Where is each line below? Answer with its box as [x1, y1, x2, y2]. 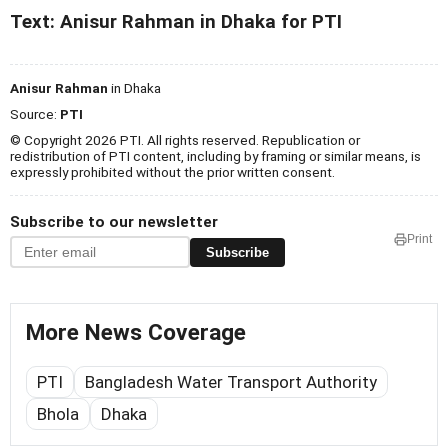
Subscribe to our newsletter [10, 213, 218, 232]
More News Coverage [26, 319, 246, 347]
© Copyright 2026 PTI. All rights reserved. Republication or [10, 132, 360, 149]
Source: [10, 106, 60, 123]
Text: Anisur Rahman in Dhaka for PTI [10, 11, 342, 34]
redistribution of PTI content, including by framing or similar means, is [10, 148, 421, 165]
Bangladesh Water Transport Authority [85, 372, 377, 393]
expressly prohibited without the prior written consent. [10, 164, 335, 181]
